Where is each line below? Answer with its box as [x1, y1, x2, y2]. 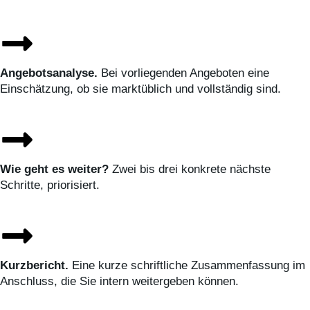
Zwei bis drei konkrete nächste [112, 162, 271, 176]
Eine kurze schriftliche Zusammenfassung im [69, 259, 305, 273]
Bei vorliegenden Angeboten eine [98, 66, 269, 80]
